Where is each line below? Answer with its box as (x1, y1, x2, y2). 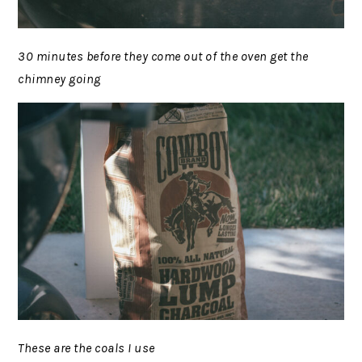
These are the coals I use (18, 340, 155, 356)
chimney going (18, 71, 101, 87)
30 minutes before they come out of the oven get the (18, 48, 309, 65)
